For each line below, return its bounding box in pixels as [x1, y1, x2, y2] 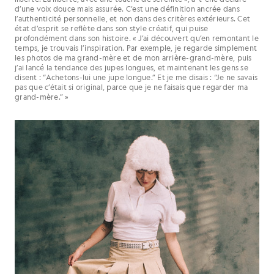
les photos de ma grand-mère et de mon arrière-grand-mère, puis [15, 52, 252, 62]
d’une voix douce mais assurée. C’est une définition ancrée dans [15, 3, 240, 13]
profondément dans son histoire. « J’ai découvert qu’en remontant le [15, 32, 259, 43]
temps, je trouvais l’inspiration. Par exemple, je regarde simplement [15, 42, 257, 53]
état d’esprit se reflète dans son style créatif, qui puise [15, 23, 209, 33]
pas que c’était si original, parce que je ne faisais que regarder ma [15, 81, 248, 92]
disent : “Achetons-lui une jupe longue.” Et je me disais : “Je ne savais [15, 72, 257, 82]
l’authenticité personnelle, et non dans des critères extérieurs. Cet [15, 13, 250, 23]
